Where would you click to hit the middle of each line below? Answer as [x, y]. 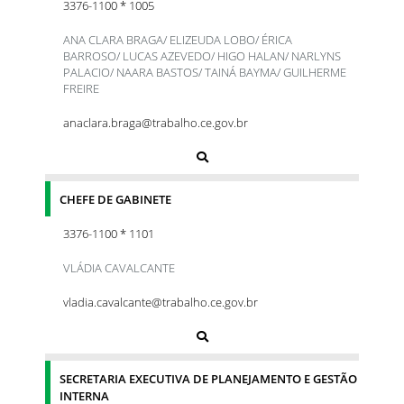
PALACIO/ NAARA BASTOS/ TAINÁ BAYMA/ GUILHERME [205, 72]
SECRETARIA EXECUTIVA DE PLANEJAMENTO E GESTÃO [208, 378]
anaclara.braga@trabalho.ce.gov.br [156, 122]
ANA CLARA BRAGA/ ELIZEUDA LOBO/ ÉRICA [178, 39]
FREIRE [81, 88]
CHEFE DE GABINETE [115, 199]
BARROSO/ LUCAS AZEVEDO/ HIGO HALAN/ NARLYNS [202, 55]
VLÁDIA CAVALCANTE [119, 267]
